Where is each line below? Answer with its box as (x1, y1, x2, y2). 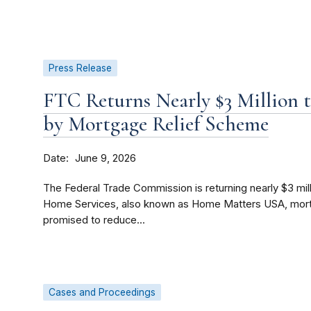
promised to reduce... (43, 214, 145, 227)
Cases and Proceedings (49, 287, 155, 299)
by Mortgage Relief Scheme (43, 111, 269, 137)
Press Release (49, 62, 112, 74)
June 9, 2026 (75, 152, 136, 165)
